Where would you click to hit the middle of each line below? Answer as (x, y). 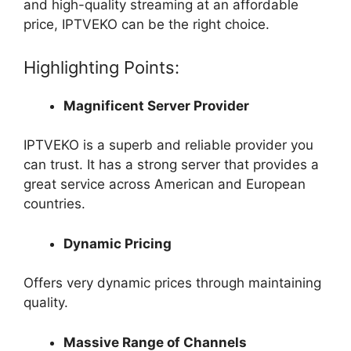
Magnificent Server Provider (156, 105)
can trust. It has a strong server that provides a (171, 165)
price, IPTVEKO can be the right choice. (148, 25)
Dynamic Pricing (118, 243)
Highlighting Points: (101, 67)
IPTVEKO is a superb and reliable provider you (168, 145)
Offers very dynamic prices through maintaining (172, 283)
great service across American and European (165, 185)
